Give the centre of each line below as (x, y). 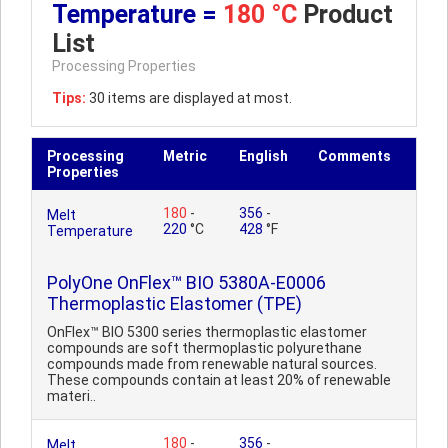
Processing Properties (124, 66)
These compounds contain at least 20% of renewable (219, 380)
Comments (354, 156)
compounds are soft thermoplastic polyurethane (204, 348)
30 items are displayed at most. (189, 98)
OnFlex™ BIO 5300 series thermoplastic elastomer (207, 332)
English (263, 156)
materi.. (71, 396)
